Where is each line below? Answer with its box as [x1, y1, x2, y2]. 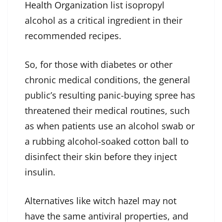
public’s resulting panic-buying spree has [25, 89, 195, 102]
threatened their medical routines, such [25, 105, 190, 117]
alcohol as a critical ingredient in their [25, 14, 182, 27]
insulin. [25, 166, 55, 178]
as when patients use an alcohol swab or [25, 120, 195, 132]
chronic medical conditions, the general [25, 74, 190, 86]
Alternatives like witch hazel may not [25, 195, 176, 207]
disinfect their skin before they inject [25, 151, 177, 163]
